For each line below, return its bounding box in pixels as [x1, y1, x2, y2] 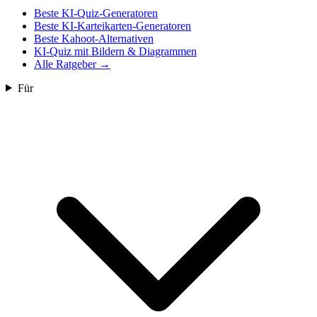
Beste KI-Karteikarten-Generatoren [34, 19, 191, 32]
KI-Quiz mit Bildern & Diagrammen [34, 45, 197, 57]
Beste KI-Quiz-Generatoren [34, 6, 158, 19]
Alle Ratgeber [34, 57, 96, 70]
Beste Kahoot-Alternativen [34, 32, 154, 45]
